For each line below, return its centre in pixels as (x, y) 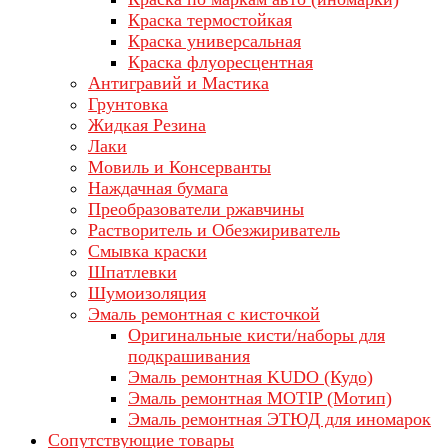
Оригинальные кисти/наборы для (256, 335)
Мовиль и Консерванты (179, 167)
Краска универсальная (214, 41)
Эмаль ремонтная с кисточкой (204, 314)
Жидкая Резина (147, 125)
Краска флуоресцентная (220, 62)
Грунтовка (128, 104)
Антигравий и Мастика (178, 83)
